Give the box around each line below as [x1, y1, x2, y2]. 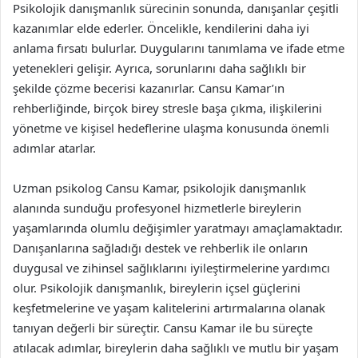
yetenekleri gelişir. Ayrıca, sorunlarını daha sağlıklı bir [13, 59, 306, 76]
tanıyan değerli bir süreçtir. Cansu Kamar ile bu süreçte [13, 319, 312, 336]
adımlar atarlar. [13, 139, 96, 156]
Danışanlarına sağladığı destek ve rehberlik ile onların [13, 239, 308, 256]
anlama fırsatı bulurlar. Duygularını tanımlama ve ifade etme [13, 39, 344, 56]
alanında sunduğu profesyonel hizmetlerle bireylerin [13, 199, 301, 216]
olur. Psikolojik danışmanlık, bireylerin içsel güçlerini [13, 279, 300, 296]
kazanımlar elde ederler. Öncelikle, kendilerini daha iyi [13, 19, 309, 36]
